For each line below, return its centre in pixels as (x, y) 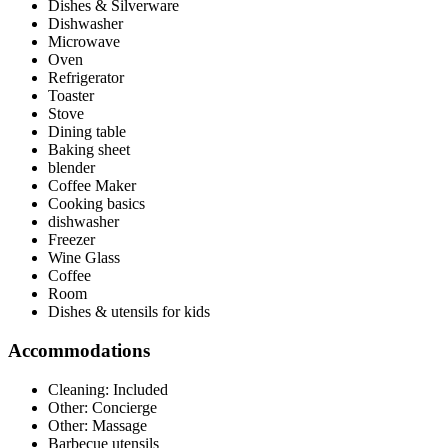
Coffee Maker (92, 186)
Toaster (71, 96)
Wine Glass (84, 258)
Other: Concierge (102, 407)
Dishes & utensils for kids (129, 312)
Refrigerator (86, 78)
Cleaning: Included (108, 389)
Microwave (84, 42)
